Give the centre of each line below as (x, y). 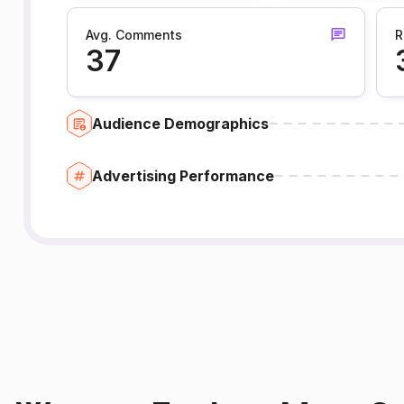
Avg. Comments (133, 34)
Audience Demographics (180, 123)
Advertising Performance (183, 175)
